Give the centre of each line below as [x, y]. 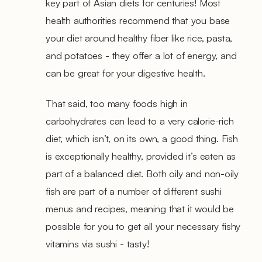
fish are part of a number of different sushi [134, 191]
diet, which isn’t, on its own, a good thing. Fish [142, 138]
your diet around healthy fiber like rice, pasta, [139, 37]
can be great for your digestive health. [127, 73]
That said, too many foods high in [117, 103]
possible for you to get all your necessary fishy [143, 226]
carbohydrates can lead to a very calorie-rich [140, 120]
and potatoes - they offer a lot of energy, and [141, 55]
